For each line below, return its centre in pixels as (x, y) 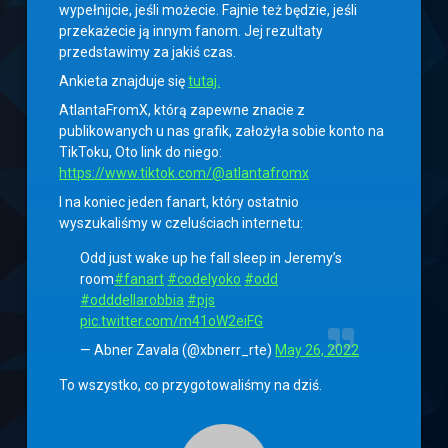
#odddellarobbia (132, 300)
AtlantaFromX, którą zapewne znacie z (182, 110)
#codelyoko (204, 279)
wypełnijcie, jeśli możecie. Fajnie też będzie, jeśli (208, 10)
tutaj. (204, 81)
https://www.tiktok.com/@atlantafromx (184, 173)
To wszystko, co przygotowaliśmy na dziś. (191, 385)
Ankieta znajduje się (124, 81)
